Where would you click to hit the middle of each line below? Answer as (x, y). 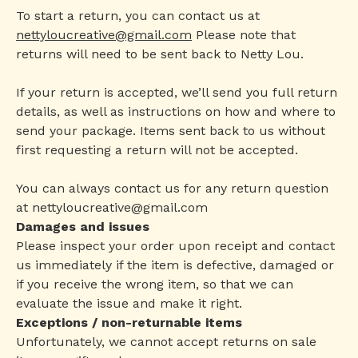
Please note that (244, 35)
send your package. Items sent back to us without (171, 131)
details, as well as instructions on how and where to (176, 111)
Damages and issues (83, 227)
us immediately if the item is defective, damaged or (175, 265)
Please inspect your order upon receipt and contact (175, 246)
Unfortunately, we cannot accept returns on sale (166, 342)
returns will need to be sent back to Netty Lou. (160, 54)
